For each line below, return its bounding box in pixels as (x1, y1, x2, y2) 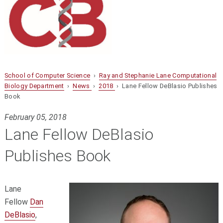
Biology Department (4, 82, 64, 90)
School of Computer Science (4, 71, 91, 79)
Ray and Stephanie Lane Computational (99, 71, 217, 79)
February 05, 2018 (4, 112, 67, 122)
